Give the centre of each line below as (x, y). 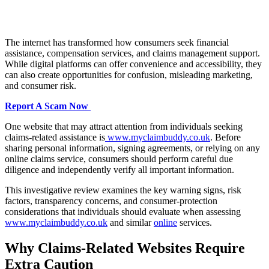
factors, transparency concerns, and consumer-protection (111, 201)
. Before (225, 138)
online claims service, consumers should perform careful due (119, 159)
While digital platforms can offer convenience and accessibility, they (133, 64)
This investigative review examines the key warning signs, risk (123, 190)
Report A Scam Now (48, 106)
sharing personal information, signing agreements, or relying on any (132, 148)
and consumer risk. (41, 86)
